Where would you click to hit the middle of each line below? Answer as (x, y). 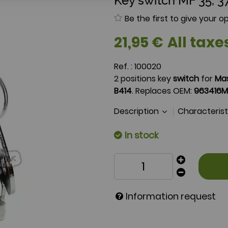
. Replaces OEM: (163, 91)
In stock (140, 135)
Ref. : (124, 66)
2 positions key (144, 79)
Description (137, 111)
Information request (171, 196)
